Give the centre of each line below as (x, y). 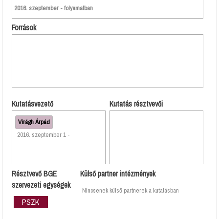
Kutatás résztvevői (136, 104)
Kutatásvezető (32, 104)
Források (24, 28)
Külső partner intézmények (118, 174)
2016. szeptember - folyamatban (53, 8)
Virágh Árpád (34, 122)
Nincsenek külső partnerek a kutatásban (130, 190)
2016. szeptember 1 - (67, 134)
